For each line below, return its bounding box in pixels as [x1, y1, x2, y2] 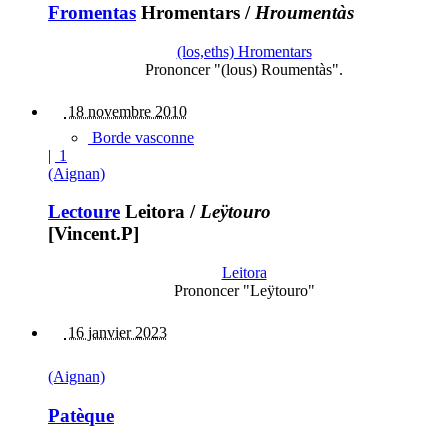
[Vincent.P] [48, 223, 139, 245]
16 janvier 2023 [64, 324, 167, 342]
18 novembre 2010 [64, 102, 187, 120]
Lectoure [48, 201, 120, 223]
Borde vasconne [88, 128, 194, 146]
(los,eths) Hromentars [176, 42, 312, 60]
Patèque [48, 404, 114, 426]
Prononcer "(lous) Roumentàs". [145, 60, 343, 78]
